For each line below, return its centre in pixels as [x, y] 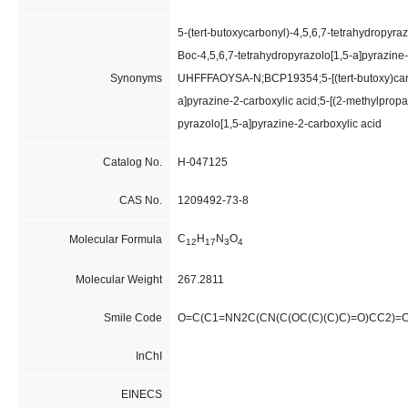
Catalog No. [132, 162]
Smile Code [133, 317]
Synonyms [136, 78]
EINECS [141, 394]
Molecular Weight [118, 279]
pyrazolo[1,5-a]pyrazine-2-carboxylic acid [279, 123]
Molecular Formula [115, 239]
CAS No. [140, 200]
